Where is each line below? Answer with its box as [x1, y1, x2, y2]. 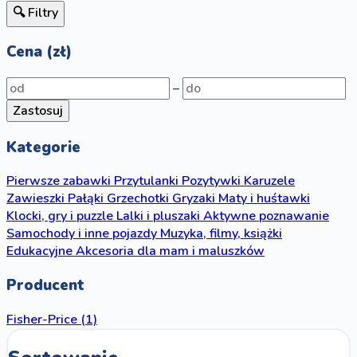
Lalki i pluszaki [116, 207, 200, 226]
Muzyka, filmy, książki [160, 225, 282, 243]
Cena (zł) [6, 41, 72, 63]
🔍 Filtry [13, 3, 58, 22]
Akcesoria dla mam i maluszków [76, 242, 265, 261]
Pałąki [68, 190, 104, 208]
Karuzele [244, 172, 295, 190]
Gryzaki [172, 190, 215, 208]
